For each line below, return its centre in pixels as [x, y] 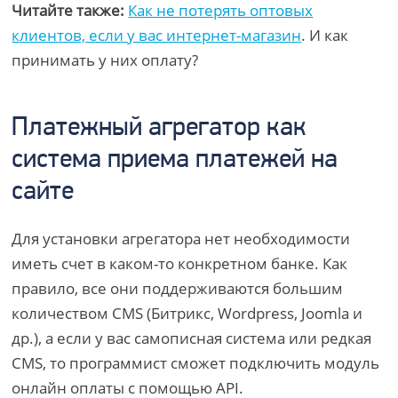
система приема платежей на [175, 160]
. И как [325, 35]
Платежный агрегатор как [159, 128]
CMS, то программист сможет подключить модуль [196, 363]
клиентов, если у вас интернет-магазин [157, 35]
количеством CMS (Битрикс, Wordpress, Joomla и [187, 313]
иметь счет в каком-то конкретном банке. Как [180, 263]
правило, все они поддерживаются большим [178, 288]
